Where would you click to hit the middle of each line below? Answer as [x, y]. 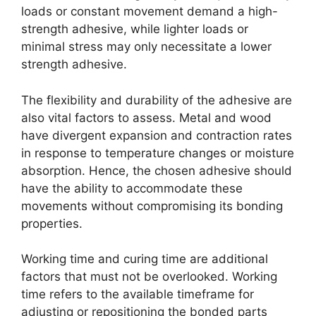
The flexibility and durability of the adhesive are [157, 100]
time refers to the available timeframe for [138, 294]
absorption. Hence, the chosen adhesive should [157, 170]
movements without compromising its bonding [152, 206]
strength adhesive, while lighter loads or [135, 29]
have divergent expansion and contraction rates [157, 135]
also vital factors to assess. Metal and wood [146, 117]
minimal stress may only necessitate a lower [146, 47]
